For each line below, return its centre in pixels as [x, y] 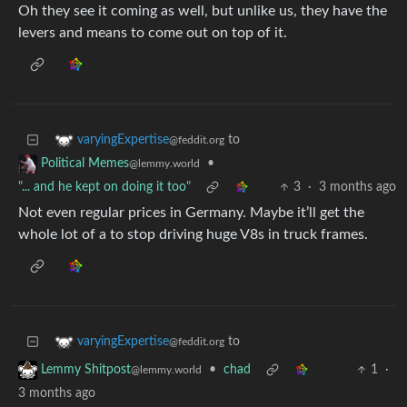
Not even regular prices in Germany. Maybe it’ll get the [191, 213]
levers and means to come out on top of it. [153, 33]
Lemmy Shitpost [86, 370]
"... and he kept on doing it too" [104, 188]
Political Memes [85, 164]
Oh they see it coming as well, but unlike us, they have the [203, 11]
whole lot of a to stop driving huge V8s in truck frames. [193, 235]
